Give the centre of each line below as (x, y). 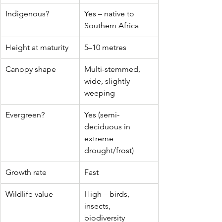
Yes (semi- (102, 115)
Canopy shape (31, 69)
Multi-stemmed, (113, 69)
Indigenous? (27, 14)
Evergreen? (25, 115)
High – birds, (108, 194)
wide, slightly (108, 81)
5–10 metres (105, 47)
